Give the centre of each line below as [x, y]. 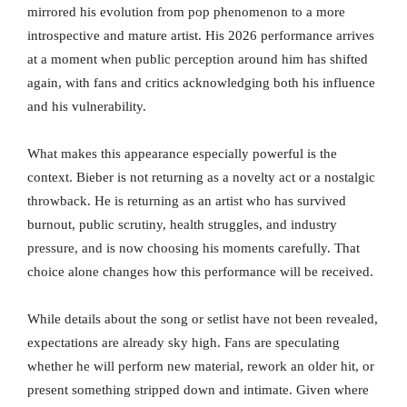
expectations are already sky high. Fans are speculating [184, 343]
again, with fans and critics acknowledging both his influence [201, 83]
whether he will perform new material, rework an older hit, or [201, 367]
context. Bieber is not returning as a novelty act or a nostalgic [201, 178]
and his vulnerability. [87, 107]
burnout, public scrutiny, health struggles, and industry [182, 225]
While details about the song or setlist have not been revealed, [203, 319]
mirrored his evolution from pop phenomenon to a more [186, 12]
